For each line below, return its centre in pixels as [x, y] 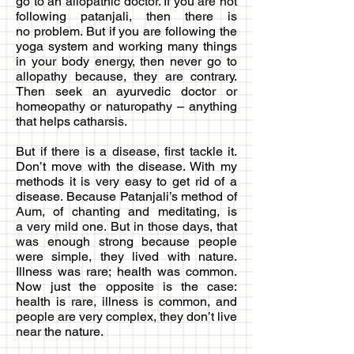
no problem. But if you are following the [126, 31]
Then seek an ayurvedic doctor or [126, 91]
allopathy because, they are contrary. [126, 76]
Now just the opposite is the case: [126, 286]
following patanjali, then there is [126, 16]
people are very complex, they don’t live [126, 316]
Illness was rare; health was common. [126, 271]
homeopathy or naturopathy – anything [126, 106]
